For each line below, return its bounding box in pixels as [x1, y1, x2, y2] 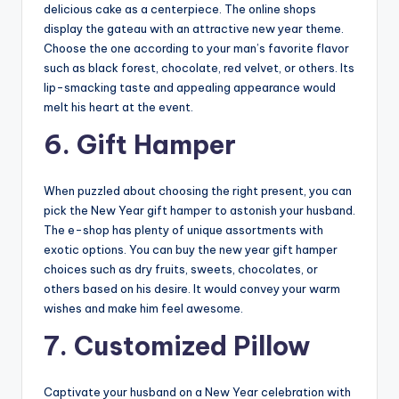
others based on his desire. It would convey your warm [44, 281, 340, 297]
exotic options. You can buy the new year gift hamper [44, 242, 338, 257]
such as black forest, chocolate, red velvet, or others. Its [44, 61, 354, 76]
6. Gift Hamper [44, 128, 242, 162]
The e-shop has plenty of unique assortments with [44, 223, 323, 238]
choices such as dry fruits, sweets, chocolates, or [44, 262, 318, 277]
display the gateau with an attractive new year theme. [44, 21, 344, 37]
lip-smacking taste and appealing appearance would [44, 80, 336, 95]
